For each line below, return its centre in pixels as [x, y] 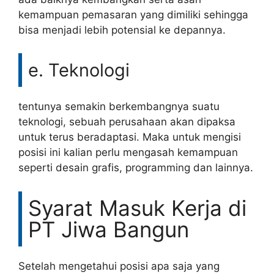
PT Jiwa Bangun [109, 229]
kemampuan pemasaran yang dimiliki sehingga [133, 14]
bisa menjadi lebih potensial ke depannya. [122, 30]
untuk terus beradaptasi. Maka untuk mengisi [130, 137]
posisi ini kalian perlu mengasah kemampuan [128, 152]
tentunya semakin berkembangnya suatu [119, 106]
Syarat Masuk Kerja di [137, 208]
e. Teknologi [79, 70]
